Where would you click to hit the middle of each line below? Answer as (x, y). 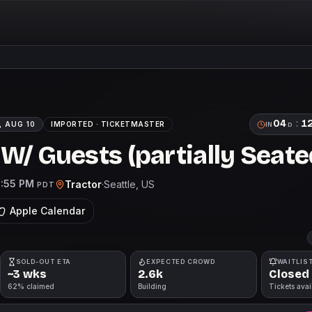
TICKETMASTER (133, 124)
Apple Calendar (47, 211)
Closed (289, 274)
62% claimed (31, 286)
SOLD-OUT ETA (44, 262)
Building (152, 286)
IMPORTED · (76, 124)
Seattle (120, 184)
